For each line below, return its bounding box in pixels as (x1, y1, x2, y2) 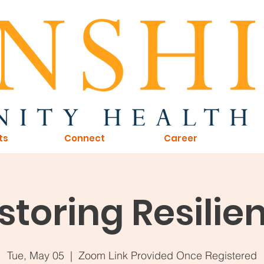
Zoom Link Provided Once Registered (78, 249, 257, 262)
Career (164, 132, 197, 144)
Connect (64, 132, 105, 144)
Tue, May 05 (7, 249, 64, 262)
